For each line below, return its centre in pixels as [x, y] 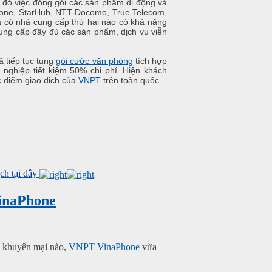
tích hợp [150, 61]
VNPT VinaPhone [104, 246]
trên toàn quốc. [131, 80]
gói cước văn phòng [94, 61]
